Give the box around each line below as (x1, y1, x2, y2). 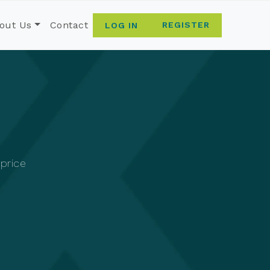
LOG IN (105, 20, 138, 31)
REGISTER (162, 20, 210, 30)
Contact (49, 19, 88, 31)
